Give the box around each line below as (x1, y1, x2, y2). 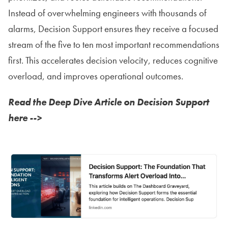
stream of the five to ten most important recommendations (8, 38, 219, 51)
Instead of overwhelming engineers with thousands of (8, 7, 207, 20)
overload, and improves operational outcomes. (8, 70, 183, 83)
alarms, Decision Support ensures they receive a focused (8, 22, 218, 36)
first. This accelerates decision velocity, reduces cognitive (8, 54, 218, 67)
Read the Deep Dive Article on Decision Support (8, 96, 209, 109)
